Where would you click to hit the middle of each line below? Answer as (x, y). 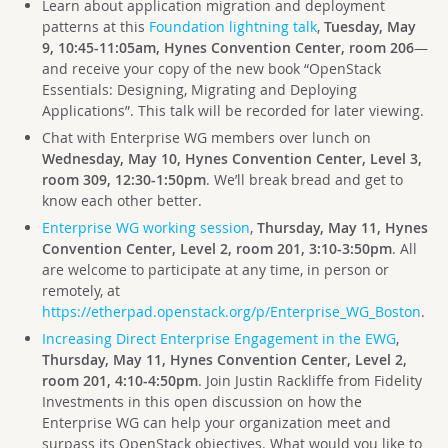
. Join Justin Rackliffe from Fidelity (309, 380)
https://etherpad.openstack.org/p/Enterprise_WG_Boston (231, 311)
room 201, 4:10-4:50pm (119, 380)
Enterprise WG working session (145, 227)
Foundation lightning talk (232, 26)
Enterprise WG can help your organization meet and (216, 422)
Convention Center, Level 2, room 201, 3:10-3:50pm (216, 248)
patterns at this (95, 26)
